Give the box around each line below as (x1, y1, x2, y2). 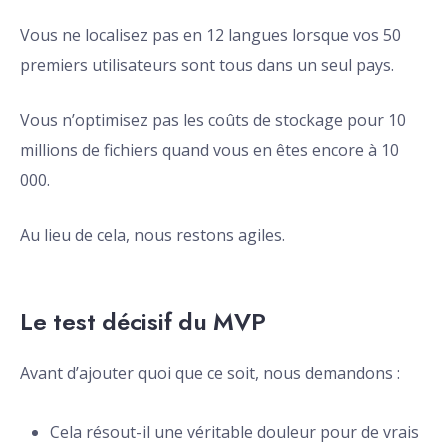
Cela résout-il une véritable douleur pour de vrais (50, 421, 419, 444)
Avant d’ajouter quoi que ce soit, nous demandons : (20, 362, 400, 385)
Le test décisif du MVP (20, 304, 266, 340)
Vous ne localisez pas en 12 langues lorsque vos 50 (20, 24, 401, 47)
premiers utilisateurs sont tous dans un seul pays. (20, 54, 394, 77)
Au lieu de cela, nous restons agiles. (20, 224, 285, 247)
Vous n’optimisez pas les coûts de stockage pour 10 (20, 109, 406, 132)
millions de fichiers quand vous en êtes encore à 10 (20, 139, 399, 162)
